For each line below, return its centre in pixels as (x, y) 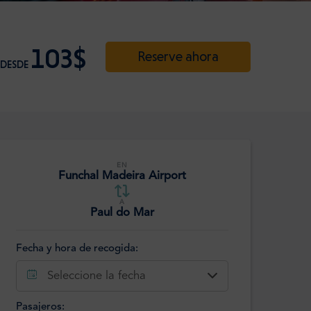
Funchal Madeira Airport (122, 176)
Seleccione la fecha (96, 276)
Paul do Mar (122, 213)
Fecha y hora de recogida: (77, 249)
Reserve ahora (178, 56)
